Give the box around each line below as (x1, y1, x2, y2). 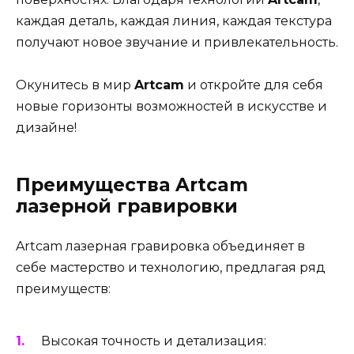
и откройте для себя (184, 77, 323, 93)
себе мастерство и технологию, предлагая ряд (16, 260, 326, 276)
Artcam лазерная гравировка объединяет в (16, 239, 305, 254)
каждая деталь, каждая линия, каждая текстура (16, 13, 332, 29)
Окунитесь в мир (16, 77, 134, 93)
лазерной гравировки (16, 195, 238, 218)
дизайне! (16, 120, 77, 136)
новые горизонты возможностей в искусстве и (16, 99, 327, 115)
